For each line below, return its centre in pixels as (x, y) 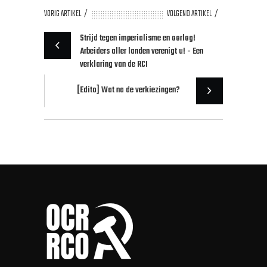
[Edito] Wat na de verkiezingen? (128, 90)
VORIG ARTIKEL (63, 14)
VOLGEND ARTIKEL (189, 14)
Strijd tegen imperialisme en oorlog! (138, 38)
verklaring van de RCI (114, 64)
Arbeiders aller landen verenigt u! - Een (142, 51)
